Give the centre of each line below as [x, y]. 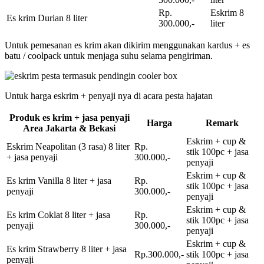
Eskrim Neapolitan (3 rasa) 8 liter [68, 146]
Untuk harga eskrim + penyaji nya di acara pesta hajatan [109, 95]
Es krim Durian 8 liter [47, 18]
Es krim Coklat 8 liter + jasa [58, 214]
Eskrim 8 [227, 12]
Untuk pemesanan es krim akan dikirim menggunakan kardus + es [127, 45]
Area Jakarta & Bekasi [69, 128]
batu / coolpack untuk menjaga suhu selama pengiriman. [109, 55]
